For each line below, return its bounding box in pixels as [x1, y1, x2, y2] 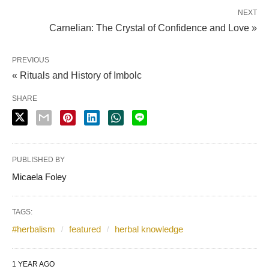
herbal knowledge [115, 224, 183, 234]
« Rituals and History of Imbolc [12, 70, 142, 80]
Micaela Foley [12, 172, 67, 182]
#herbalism [12, 224, 55, 234]
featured [69, 224, 101, 234]
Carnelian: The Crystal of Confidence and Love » [49, 23, 257, 33]
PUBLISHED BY [12, 156, 65, 164]
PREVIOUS [12, 56, 49, 64]
